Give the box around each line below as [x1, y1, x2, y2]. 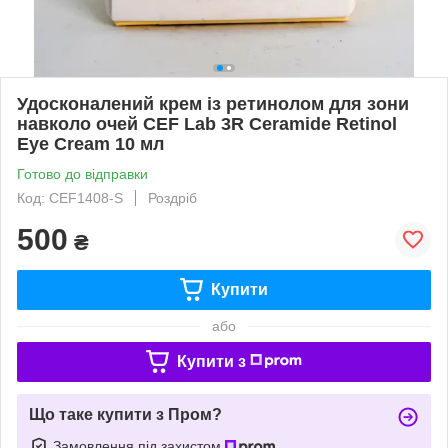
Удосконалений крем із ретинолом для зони [17, 93, 409, 114]
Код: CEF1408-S [17, 189, 123, 206]
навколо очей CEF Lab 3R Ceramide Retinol [17, 113, 397, 134]
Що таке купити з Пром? [29, 405, 222, 423]
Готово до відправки [17, 165, 148, 182]
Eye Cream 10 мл [17, 133, 164, 154]
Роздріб [148, 189, 197, 206]
